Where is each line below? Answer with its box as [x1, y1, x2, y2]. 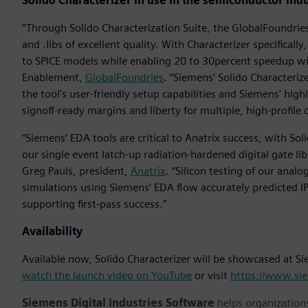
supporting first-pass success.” [22, 197, 166, 211]
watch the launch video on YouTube [22, 269, 192, 283]
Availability [22, 225, 82, 239]
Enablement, [22, 71, 85, 85]
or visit [192, 269, 230, 283]
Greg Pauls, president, [22, 164, 131, 178]
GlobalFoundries [85, 71, 164, 85]
